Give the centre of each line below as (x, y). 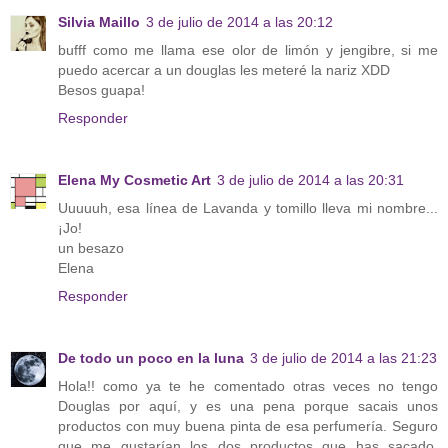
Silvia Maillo (99, 21)
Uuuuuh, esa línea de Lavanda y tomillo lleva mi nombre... (248, 207)
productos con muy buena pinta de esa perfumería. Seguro (248, 425)
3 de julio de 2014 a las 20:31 (310, 179)
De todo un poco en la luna (151, 357)
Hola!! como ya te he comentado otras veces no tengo (248, 385)
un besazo (91, 247)
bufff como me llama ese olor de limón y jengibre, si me (248, 49)
